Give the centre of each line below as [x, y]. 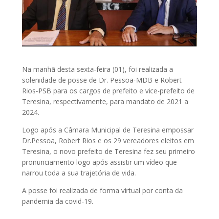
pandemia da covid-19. [57, 201]
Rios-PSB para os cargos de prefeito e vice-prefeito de [108, 91]
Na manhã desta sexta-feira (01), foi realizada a [97, 69]
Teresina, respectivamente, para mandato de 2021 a [105, 102]
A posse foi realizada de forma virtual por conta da [102, 191]
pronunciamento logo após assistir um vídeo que [99, 162]
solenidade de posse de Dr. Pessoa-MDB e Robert [102, 80]
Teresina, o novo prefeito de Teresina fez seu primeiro [108, 152]
